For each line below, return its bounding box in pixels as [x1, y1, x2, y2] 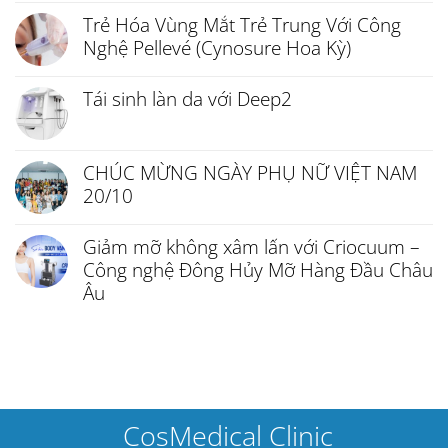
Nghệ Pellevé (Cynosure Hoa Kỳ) [83, 34, 351, 62]
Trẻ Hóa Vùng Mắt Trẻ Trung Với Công [83, 11, 401, 39]
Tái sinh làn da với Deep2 [83, 85, 292, 113]
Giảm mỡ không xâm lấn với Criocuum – [83, 233, 420, 261]
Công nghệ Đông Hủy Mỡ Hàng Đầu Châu [83, 256, 433, 284]
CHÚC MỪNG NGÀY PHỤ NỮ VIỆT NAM [83, 159, 417, 187]
